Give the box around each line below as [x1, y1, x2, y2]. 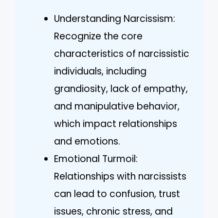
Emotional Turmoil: [54, 152, 138, 166]
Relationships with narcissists [54, 170, 186, 183]
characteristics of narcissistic [54, 47, 189, 61]
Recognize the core [54, 30, 143, 43]
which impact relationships [54, 117, 177, 131]
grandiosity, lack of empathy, [54, 82, 188, 96]
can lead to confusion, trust [54, 187, 180, 201]
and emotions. [54, 135, 120, 148]
